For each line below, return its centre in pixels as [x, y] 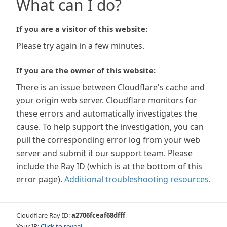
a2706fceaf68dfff [98, 215]
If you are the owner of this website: [86, 70]
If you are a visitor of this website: [82, 29]
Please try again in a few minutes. [80, 46]
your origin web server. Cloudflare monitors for [107, 100]
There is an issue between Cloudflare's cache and [110, 87]
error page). [39, 179]
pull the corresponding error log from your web [108, 140]
